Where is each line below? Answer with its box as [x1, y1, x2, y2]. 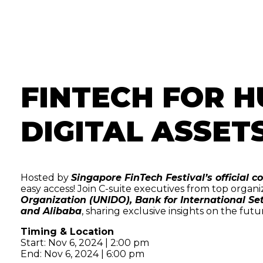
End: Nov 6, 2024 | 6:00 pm [20, 248, 144, 259]
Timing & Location [20, 225, 114, 237]
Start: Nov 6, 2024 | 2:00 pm [20, 237, 149, 248]
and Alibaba [20, 205, 82, 217]
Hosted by [20, 171, 69, 183]
